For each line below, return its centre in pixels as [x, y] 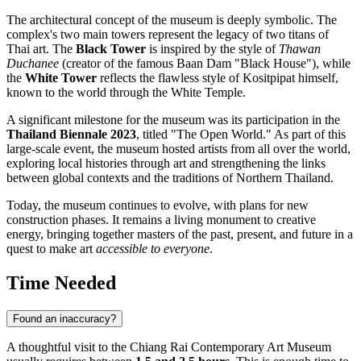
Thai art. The [41, 49]
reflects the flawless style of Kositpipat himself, [218, 78]
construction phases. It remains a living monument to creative [161, 220]
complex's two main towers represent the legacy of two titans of [168, 35]
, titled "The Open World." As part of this [241, 135]
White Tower [61, 78]
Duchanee [33, 64]
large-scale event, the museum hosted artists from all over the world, [178, 149]
